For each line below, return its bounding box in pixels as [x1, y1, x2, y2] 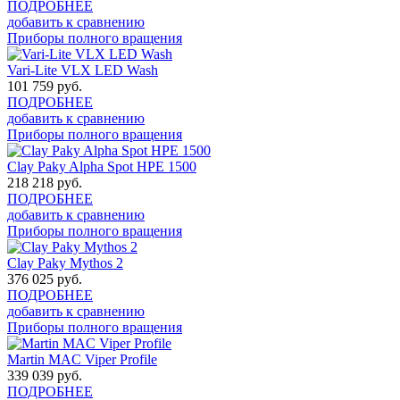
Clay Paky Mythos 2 [7, 255, 123, 271]
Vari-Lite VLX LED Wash [7, 62, 158, 79]
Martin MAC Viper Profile [7, 352, 157, 368]
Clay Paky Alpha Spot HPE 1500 [7, 159, 196, 175]
